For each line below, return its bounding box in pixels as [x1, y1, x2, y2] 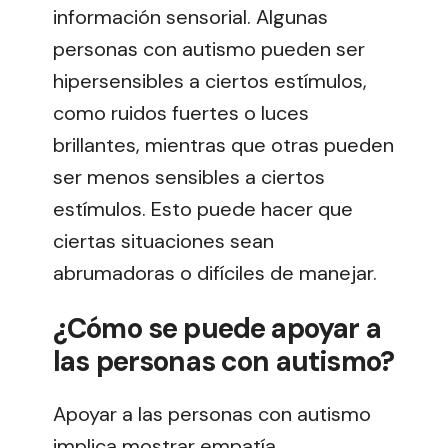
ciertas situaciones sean [53, 228, 274, 255]
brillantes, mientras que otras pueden [53, 132, 394, 159]
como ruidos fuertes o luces [53, 100, 309, 127]
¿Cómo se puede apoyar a [53, 310, 381, 348]
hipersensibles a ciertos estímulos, [53, 68, 367, 95]
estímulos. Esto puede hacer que [53, 196, 353, 223]
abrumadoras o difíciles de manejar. [53, 260, 377, 287]
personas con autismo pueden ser [53, 36, 365, 63]
